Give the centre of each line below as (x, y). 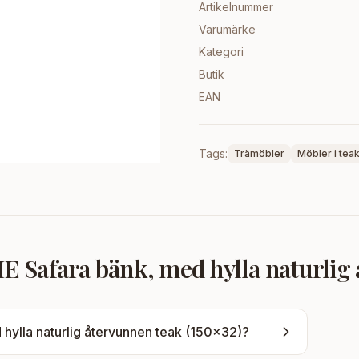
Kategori (221, 52)
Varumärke (227, 29)
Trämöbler (259, 153)
